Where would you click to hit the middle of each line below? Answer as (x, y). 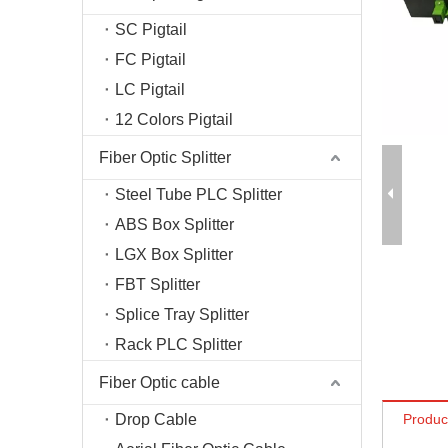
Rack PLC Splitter (178, 344)
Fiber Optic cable (159, 382)
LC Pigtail (150, 89)
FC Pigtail (150, 59)
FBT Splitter (157, 284)
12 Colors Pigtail (174, 119)
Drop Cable (156, 419)
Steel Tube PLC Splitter (198, 194)
